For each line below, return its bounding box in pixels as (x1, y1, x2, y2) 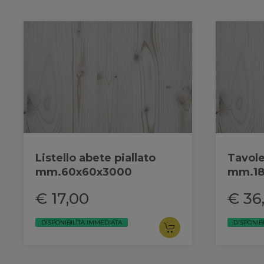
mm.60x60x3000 (35, 165, 132, 179)
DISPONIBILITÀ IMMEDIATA (41, 218, 122, 226)
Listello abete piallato (35, 151, 156, 164)
